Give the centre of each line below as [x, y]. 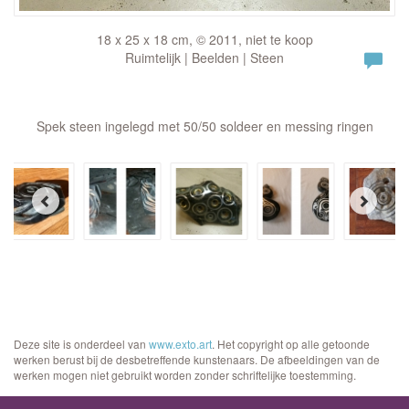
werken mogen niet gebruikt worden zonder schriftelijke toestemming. [185, 374]
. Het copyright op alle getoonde [291, 343]
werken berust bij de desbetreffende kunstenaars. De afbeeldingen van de [197, 359]
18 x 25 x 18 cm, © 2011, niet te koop [204, 39]
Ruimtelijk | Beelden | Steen [204, 57]
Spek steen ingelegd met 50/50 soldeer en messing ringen [204, 126]
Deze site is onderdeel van [81, 343]
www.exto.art [180, 343]
